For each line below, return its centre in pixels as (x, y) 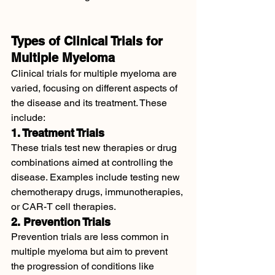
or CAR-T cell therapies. (64, 207)
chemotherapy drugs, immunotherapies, (98, 192)
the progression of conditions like (84, 266)
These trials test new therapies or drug (95, 148)
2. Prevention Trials (61, 222)
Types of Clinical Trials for (89, 41)
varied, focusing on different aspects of (95, 88)
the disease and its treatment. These (90, 103)
